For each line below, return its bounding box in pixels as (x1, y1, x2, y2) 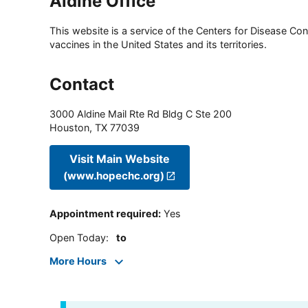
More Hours (49, 255, 107, 267)
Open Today (49, 231, 106, 243)
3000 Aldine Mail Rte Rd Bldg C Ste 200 (49, 108, 232, 120)
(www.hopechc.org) (63, 168, 164, 182)
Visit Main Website (69, 151, 170, 166)
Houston (49, 122, 89, 134)
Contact (49, 74, 114, 95)
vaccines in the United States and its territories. (49, 38, 267, 51)
